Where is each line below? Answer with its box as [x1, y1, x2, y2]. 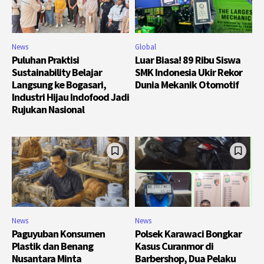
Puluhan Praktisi [12, 52, 79, 67]
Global [135, 41, 156, 52]
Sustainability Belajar [12, 65, 102, 79]
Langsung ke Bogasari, [12, 77, 106, 91]
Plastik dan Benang [12, 239, 93, 253]
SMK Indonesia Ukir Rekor [135, 65, 242, 79]
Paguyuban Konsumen [12, 227, 105, 241]
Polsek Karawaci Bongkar [135, 227, 242, 241]
